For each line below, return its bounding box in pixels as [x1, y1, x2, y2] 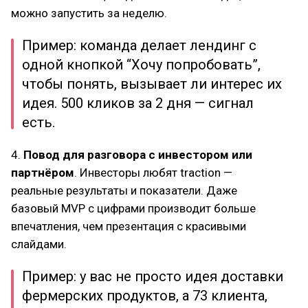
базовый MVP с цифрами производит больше [11, 201, 256, 215]
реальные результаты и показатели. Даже [11, 184, 237, 197]
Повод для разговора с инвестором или [23, 148, 252, 162]
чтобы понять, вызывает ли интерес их [22, 76, 282, 92]
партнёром [11, 166, 74, 179]
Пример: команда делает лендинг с [22, 37, 256, 54]
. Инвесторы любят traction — [74, 166, 232, 179]
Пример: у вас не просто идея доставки [22, 268, 283, 285]
